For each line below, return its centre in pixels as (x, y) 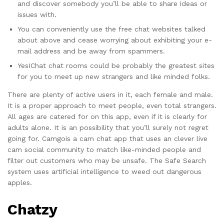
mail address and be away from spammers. (91, 51)
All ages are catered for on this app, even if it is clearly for (107, 116)
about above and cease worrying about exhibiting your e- (115, 40)
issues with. (37, 14)
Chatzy (32, 209)
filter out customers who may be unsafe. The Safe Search (107, 160)
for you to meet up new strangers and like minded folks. (114, 76)
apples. (20, 182)
